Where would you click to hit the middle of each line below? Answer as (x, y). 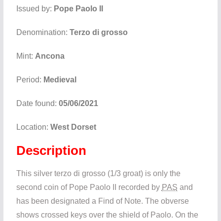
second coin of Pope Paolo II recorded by (89, 187)
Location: (33, 127)
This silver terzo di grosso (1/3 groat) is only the (98, 173)
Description (51, 150)
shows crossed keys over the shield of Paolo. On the (107, 215)
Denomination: (43, 32)
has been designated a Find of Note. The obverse (102, 201)
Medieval (60, 79)
